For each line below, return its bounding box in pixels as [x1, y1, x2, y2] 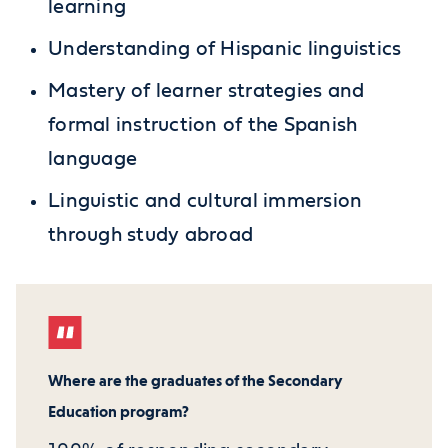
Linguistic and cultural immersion [48, 191, 363, 212]
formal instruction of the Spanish [48, 115, 358, 136]
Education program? [48, 402, 189, 422]
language [48, 149, 138, 170]
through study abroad [48, 225, 254, 246]
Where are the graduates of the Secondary [48, 371, 342, 391]
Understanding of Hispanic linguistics [48, 39, 402, 60]
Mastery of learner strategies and [48, 81, 365, 102]
